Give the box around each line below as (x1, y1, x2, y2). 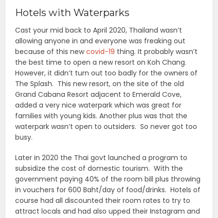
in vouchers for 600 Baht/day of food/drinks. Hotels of (15, 185, 201, 195)
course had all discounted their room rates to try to (15, 196, 191, 206)
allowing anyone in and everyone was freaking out (15, 36, 186, 46)
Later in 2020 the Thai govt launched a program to (15, 153, 188, 163)
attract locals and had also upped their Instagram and (15, 206, 200, 217)
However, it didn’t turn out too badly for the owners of (15, 68, 198, 78)
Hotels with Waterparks (15, 7, 130, 19)
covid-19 (86, 47, 115, 57)
